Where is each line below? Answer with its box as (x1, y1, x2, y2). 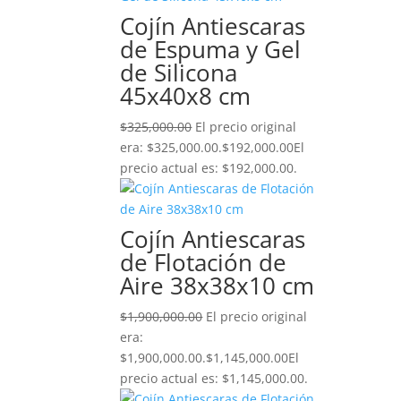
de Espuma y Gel (120, 33, 302, 65)
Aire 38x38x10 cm (120, 269, 315, 302)
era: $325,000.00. (120, 139, 223, 156)
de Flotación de (120, 246, 287, 278)
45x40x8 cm (120, 80, 252, 112)
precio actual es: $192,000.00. (120, 159, 298, 176)
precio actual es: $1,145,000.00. (120, 370, 309, 387)
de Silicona (120, 56, 238, 89)
